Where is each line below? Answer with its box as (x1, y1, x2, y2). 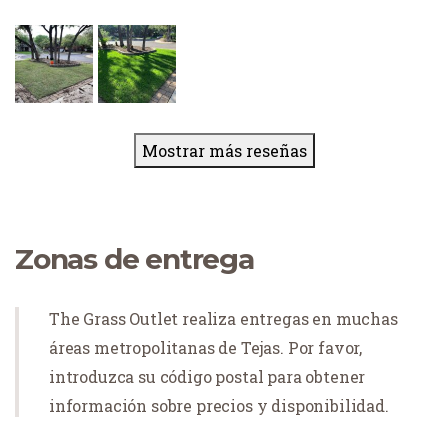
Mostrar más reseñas (141, 139, 307, 161)
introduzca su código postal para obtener (49, 365, 366, 387)
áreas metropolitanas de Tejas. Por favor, (49, 336, 363, 358)
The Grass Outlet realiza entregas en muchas (49, 307, 398, 329)
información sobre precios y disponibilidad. (49, 394, 389, 416)
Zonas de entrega (15, 241, 254, 276)
